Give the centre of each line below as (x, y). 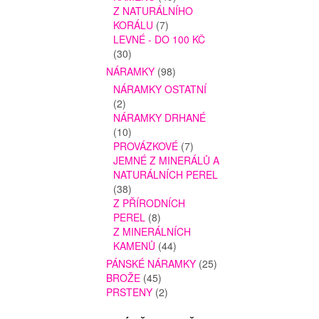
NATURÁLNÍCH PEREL (166, 175)
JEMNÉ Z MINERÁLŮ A (167, 161)
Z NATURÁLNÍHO (153, 11)
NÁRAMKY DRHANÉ (160, 118)
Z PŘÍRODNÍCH (150, 203)
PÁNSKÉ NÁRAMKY (151, 264)
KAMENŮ (135, 246)
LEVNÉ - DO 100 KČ (159, 40)
